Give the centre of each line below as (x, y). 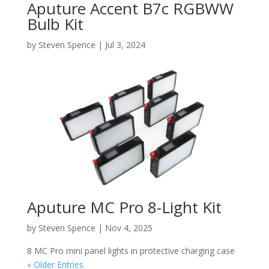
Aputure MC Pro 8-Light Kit (124, 207)
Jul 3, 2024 (125, 44)
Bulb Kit (55, 24)
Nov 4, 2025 (128, 228)
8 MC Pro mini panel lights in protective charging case (131, 251)
